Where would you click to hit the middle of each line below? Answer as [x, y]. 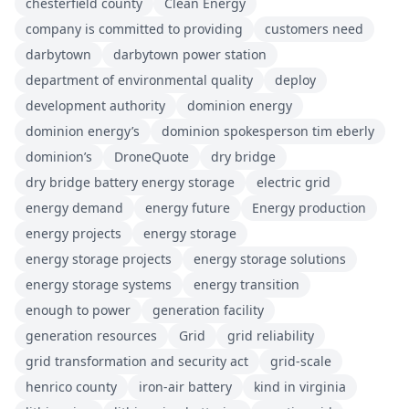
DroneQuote [152, 157]
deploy [295, 80]
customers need [314, 29]
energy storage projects [99, 259]
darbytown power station [190, 55]
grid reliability [271, 336]
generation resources [91, 336]
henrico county [71, 387]
